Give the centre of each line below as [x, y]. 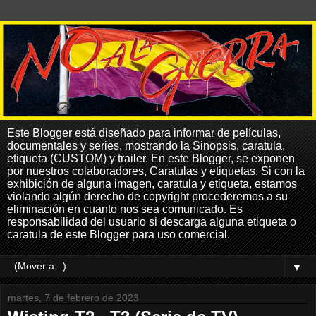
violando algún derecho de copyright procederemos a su [147, 196]
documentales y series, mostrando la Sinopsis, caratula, [146, 145]
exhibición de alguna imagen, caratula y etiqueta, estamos [152, 183]
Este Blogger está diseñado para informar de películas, [144, 133]
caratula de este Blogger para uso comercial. [119, 234]
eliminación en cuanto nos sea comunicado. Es [125, 209]
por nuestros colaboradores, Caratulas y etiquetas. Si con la [156, 171]
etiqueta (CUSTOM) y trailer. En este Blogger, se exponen [151, 158]
